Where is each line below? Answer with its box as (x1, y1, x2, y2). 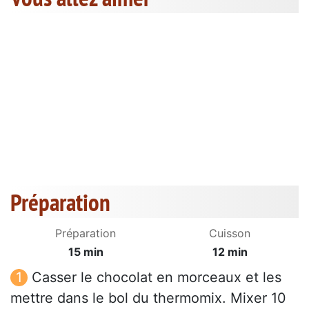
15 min (68, 245, 103, 259)
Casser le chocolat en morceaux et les (32, 269, 281, 286)
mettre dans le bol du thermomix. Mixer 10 (10, 290, 286, 307)
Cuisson (209, 226, 250, 241)
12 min (212, 245, 248, 259)
